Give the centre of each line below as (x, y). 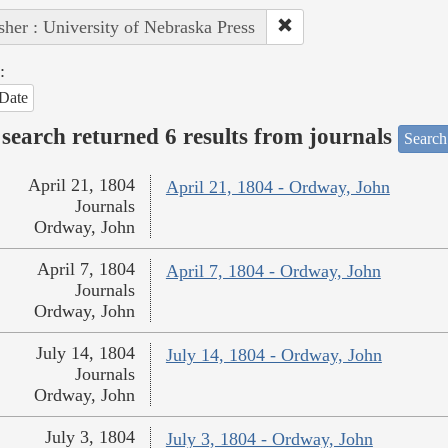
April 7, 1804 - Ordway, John (273, 271)
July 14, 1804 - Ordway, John (273, 355)
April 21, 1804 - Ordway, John (277, 187)
